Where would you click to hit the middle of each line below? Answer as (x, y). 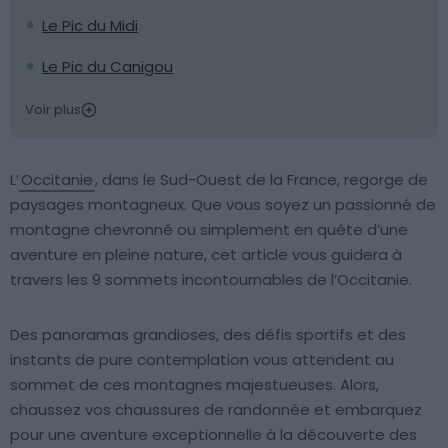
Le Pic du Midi (90, 25)
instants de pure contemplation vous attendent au (202, 359)
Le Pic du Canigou (107, 66)
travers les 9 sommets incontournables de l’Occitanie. (211, 279)
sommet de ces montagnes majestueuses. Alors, (194, 384)
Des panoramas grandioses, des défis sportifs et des (208, 334)
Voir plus (53, 109)
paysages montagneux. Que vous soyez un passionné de (223, 204)
